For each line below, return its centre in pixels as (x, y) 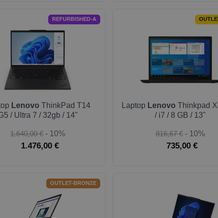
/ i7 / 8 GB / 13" (180, 115)
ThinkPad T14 (65, 105)
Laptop (135, 105)
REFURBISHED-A (74, 19)
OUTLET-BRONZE (73, 183)
